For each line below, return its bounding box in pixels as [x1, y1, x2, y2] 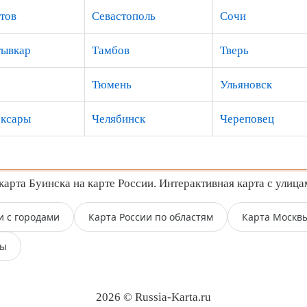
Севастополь [92, 10, 156, 23]
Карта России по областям [88, 210, 213, 223]
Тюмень [92, 78, 132, 91]
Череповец [220, 112, 274, 125]
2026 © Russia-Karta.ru [96, 291, 211, 304]
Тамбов [92, 44, 130, 57]
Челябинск [92, 112, 145, 125]
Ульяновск [220, 78, 272, 91]
